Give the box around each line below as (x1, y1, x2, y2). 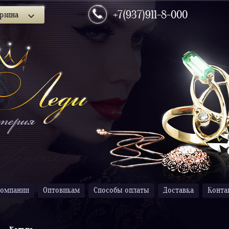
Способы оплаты (94, 186, 149, 196)
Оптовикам (43, 186, 80, 196)
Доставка (163, 186, 194, 196)
